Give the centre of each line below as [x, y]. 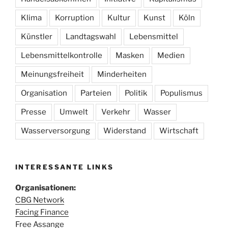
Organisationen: [46, 188]
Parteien [96, 93]
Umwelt [74, 112]
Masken [130, 56]
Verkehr [116, 112]
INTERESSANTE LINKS [65, 167]
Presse [34, 112]
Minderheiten [122, 75]
